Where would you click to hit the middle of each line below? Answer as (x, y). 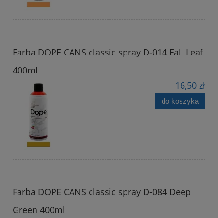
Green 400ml (39, 209)
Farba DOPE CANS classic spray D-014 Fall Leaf (108, 52)
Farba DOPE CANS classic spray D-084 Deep (102, 191)
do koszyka (180, 101)
